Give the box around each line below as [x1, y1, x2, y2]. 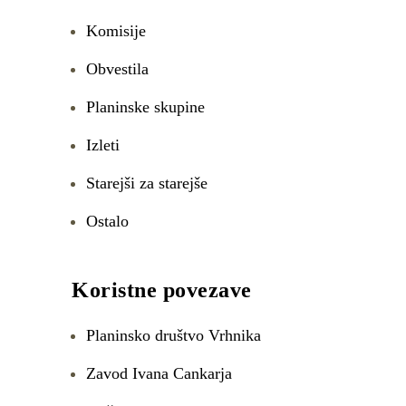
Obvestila [86, 60, 149, 78]
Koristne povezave [72, 278, 252, 302]
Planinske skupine [86, 98, 205, 116]
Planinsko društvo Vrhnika [86, 326, 261, 344]
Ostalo [86, 212, 129, 230]
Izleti [86, 136, 120, 154]
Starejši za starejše [86, 174, 208, 192]
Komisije [86, 22, 146, 40]
